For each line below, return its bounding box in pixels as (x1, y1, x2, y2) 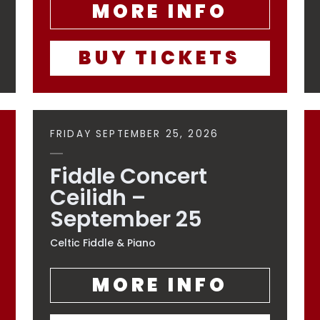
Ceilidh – (50, 183, 146, 213)
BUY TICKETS (79, 45, 241, 71)
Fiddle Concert (50, 161, 207, 191)
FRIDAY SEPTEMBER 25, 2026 (50, 127, 219, 141)
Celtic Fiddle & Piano (50, 236, 156, 250)
